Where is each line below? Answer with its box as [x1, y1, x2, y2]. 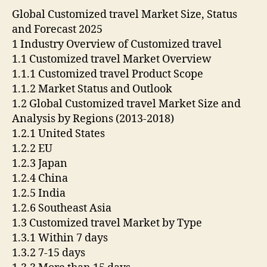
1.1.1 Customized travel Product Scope [12, 67, 206, 82]
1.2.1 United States [12, 127, 107, 141]
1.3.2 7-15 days [12, 246, 88, 260]
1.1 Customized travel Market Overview [12, 52, 214, 67]
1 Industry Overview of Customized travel [12, 38, 224, 52]
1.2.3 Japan [12, 157, 70, 171]
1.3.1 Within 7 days [12, 231, 110, 246]
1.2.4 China [12, 172, 70, 186]
